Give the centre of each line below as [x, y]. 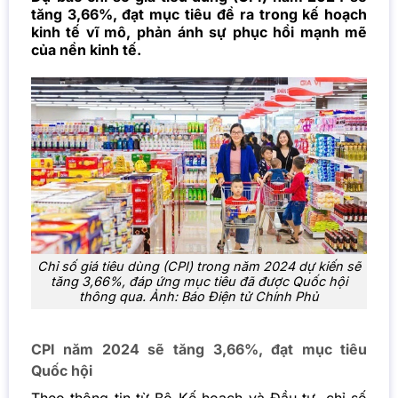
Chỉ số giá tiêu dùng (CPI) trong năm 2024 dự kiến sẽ [199, 267]
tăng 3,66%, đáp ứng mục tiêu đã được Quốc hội [199, 282]
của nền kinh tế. [86, 50]
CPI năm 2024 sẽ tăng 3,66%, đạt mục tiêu [199, 350]
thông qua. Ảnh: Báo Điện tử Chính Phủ [199, 297]
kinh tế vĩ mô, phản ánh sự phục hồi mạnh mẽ [199, 32]
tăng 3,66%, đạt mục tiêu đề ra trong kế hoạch [199, 15]
